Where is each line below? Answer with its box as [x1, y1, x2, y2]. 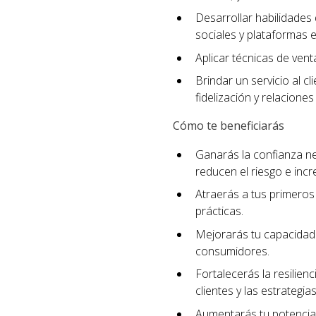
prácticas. [195, 203, 243, 219]
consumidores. [195, 243, 269, 259]
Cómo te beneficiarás [172, 118, 284, 134]
